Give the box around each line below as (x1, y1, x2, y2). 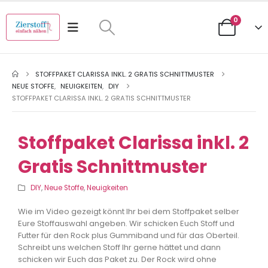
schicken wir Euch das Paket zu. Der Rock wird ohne (18, 254, 217, 265)
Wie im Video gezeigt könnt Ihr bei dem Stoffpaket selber (18, 206, 239, 217)
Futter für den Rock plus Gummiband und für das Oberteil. (18, 230, 239, 241)
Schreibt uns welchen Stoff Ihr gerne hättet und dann (18, 242, 221, 253)
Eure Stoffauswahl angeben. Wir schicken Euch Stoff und (18, 218, 234, 229)
